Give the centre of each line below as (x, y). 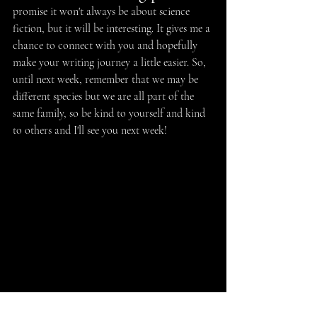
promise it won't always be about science (103, 12)
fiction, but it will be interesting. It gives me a (113, 29)
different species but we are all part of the (105, 97)
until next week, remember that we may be (107, 80)
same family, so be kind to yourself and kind (110, 114)
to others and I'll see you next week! (90, 131)
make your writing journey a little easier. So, (111, 63)
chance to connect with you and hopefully (106, 46)
